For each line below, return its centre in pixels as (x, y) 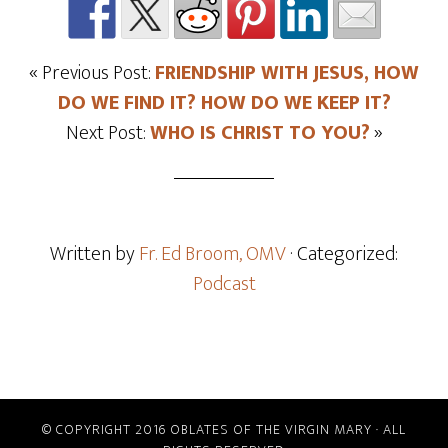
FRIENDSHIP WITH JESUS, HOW (287, 73)
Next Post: (107, 133)
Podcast (224, 284)
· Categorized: (344, 254)
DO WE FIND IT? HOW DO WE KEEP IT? (224, 103)
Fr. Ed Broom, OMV (212, 254)
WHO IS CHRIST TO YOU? (259, 133)
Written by (94, 254)
